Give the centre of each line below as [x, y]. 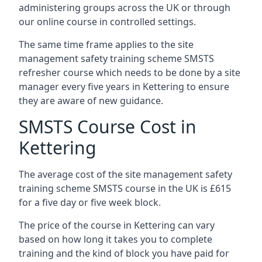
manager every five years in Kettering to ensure [124, 87]
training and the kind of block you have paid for [124, 253]
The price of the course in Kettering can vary [117, 225]
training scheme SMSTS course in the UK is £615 [125, 188]
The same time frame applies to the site [106, 44]
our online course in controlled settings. [107, 22]
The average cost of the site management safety [125, 174]
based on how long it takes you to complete [116, 239]
